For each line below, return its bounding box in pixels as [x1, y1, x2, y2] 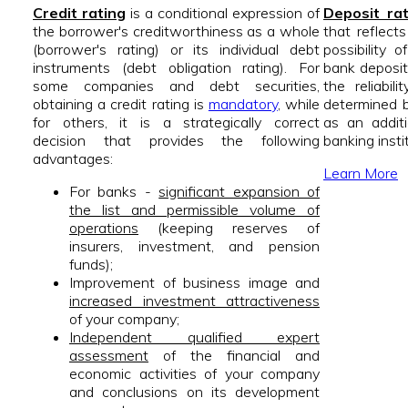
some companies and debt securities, [33, 76, 320, 96]
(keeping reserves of [138, 219, 320, 238]
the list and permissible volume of [69, 200, 320, 219]
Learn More [323, 164, 398, 183]
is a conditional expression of [126, 4, 320, 23]
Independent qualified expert [69, 328, 320, 347]
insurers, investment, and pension [69, 237, 320, 256]
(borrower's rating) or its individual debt [33, 40, 320, 59]
